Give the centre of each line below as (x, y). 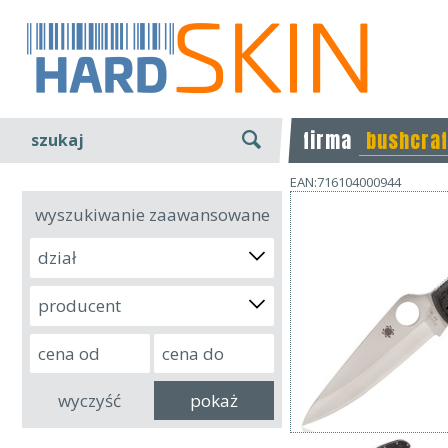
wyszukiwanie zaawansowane (152, 214)
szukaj (57, 140)
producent (79, 305)
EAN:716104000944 (345, 182)
